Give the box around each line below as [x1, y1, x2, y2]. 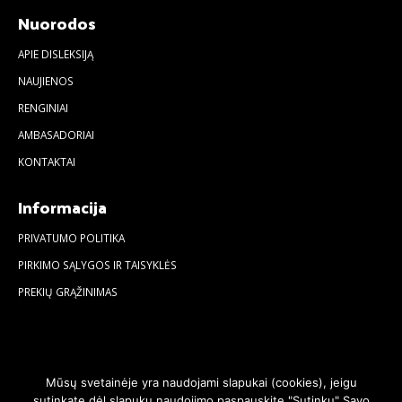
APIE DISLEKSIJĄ [18, 46, 93, 61]
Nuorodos [18, 7, 96, 38]
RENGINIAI [18, 100, 68, 115]
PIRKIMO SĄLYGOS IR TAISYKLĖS [18, 257, 177, 272]
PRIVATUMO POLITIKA [18, 230, 125, 245]
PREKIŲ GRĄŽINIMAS [18, 284, 118, 299]
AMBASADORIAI [18, 127, 94, 142]
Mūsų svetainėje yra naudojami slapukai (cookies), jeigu [45, 375, 357, 389]
